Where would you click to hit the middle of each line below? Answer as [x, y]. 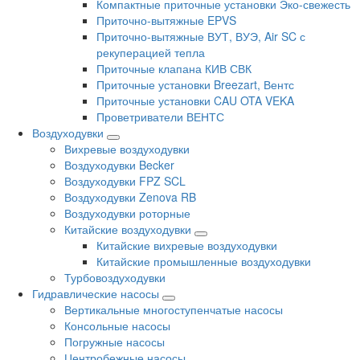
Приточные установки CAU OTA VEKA [195, 101]
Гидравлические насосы [96, 294]
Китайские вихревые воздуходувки [187, 245]
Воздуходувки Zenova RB [130, 197]
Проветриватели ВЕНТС [160, 117]
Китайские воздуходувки [128, 229]
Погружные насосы [115, 342]
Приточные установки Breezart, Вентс [195, 85]
